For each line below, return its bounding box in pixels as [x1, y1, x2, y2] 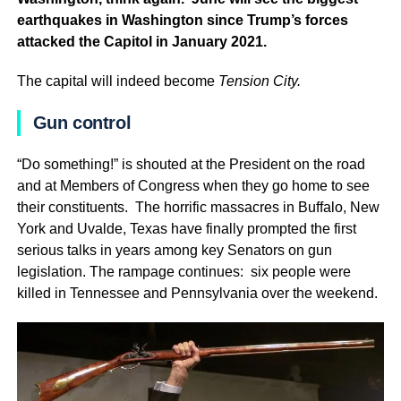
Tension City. [218, 73, 301, 89]
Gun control [32, 112, 132, 132]
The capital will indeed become [16, 73, 218, 89]
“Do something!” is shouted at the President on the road [16, 156, 365, 172]
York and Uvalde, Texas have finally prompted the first [16, 220, 356, 236]
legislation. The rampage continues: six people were [16, 263, 351, 279]
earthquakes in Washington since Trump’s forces [16, 12, 348, 28]
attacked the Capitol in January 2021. [16, 33, 267, 49]
